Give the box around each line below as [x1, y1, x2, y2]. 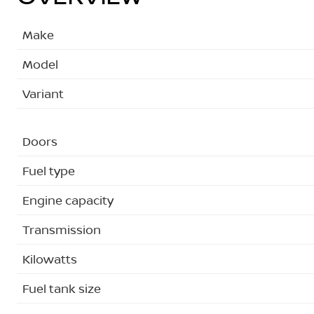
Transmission [22, 221, 101, 238]
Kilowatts [22, 250, 77, 267]
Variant [22, 86, 64, 102]
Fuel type [22, 162, 75, 179]
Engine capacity [22, 191, 114, 208]
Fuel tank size [22, 280, 101, 296]
